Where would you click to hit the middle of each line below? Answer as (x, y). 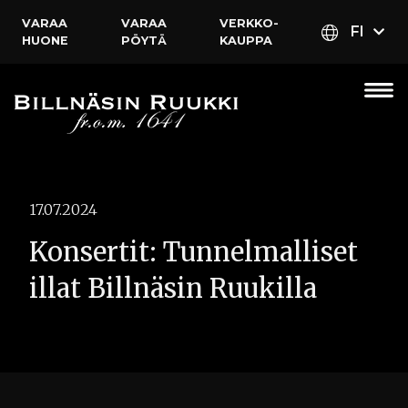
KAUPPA (246, 41)
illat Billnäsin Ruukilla (173, 289)
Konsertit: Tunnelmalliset (194, 252)
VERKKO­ (250, 23)
